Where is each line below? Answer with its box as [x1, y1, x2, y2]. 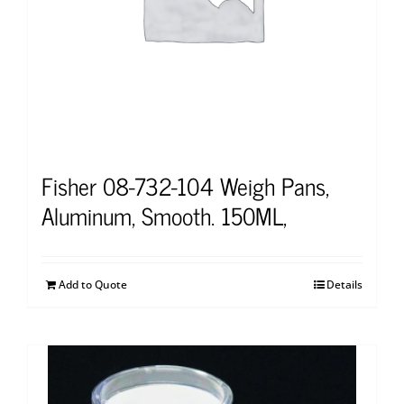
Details [326, 276, 363, 292]
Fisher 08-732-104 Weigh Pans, [41, 165, 329, 205]
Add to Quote [59, 276, 127, 292]
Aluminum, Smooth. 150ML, [41, 195, 287, 234]
